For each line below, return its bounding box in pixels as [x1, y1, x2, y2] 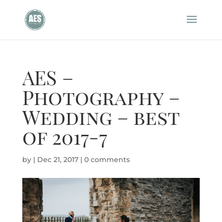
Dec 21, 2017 [37, 155, 78, 164]
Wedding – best [22, 104, 179, 130]
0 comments [84, 155, 130, 164]
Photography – [22, 84, 180, 110]
